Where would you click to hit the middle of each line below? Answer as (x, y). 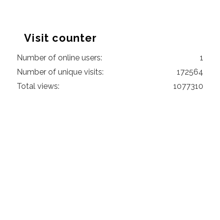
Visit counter (61, 38)
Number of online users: (60, 57)
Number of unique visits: (60, 72)
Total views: (38, 86)
